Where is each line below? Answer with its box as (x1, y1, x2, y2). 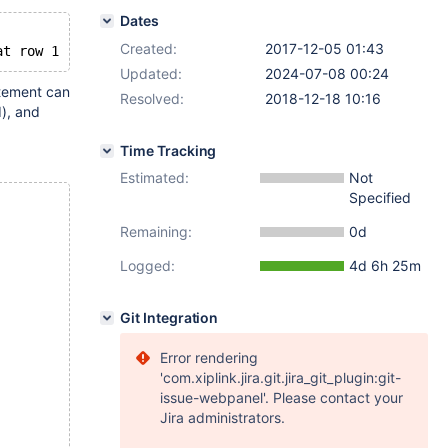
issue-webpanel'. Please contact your (160, 389, 403, 406)
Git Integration (120, 309, 219, 326)
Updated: (120, 65, 182, 82)
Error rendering (160, 349, 258, 366)
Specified (349, 189, 411, 206)
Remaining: (120, 223, 192, 240)
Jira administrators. (160, 409, 285, 426)
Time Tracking (120, 142, 217, 159)
